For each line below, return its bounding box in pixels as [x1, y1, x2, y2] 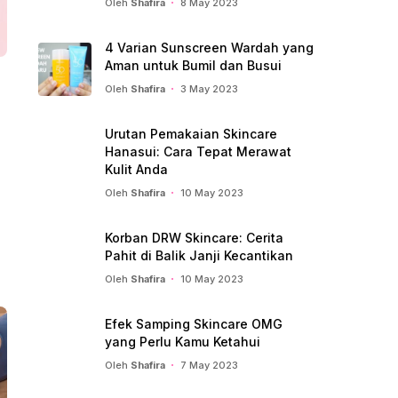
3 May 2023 [180, 83, 238, 95]
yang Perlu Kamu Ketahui [105, 334, 260, 349]
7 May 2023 [180, 359, 238, 371]
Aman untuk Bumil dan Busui [105, 58, 282, 73]
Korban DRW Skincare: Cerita [105, 230, 283, 245]
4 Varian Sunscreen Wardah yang [105, 40, 314, 55]
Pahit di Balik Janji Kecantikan [105, 248, 293, 263]
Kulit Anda [105, 162, 168, 177]
